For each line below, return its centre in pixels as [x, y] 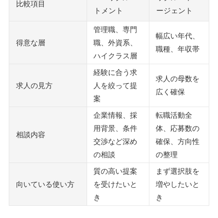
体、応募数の [178, 128]
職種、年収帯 [178, 49]
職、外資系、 [115, 43]
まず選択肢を [178, 171]
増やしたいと [178, 184]
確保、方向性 [178, 142]
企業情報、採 [115, 115]
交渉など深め [115, 142]
